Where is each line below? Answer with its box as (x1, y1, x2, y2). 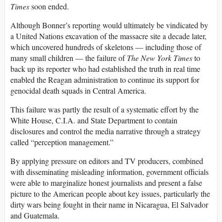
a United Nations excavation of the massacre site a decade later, (10, 30, 207, 41)
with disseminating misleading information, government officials (10, 166, 209, 177)
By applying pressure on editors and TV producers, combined (10, 155, 203, 166)
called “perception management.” (10, 136, 113, 147)
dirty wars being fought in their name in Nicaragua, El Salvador (10, 199, 208, 210)
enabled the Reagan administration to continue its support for (10, 74, 199, 85)
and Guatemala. (10, 210, 59, 221)
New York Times (141, 52, 192, 63)
